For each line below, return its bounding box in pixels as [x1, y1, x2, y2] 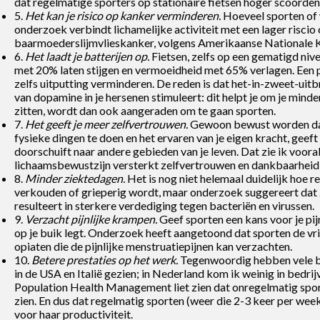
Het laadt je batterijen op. [25, 49, 149, 63]
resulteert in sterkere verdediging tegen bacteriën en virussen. [14, 198, 314, 212]
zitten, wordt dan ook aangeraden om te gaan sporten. [14, 103, 276, 117]
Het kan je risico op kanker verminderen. [25, 8, 221, 22]
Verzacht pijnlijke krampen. [25, 211, 157, 226]
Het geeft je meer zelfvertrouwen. [25, 116, 188, 131]
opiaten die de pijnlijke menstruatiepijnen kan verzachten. [14, 239, 292, 253]
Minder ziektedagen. [25, 171, 125, 185]
